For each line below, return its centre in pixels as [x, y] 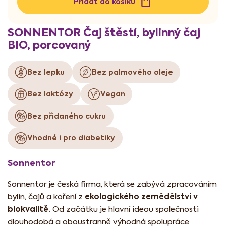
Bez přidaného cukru [67, 116]
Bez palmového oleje [132, 72]
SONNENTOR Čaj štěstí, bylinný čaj [104, 32]
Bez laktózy [50, 94]
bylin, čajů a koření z [46, 197]
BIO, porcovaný [49, 45]
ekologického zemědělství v [141, 197]
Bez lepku [46, 72]
